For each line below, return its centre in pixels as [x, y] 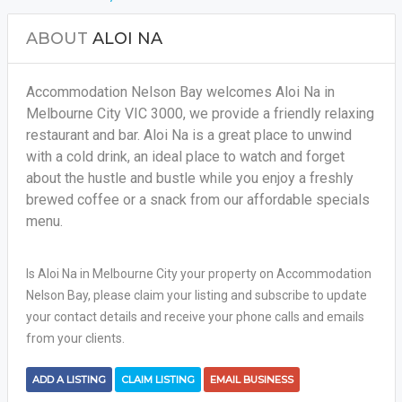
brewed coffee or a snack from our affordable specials [197, 200]
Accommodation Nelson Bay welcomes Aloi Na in [180, 92]
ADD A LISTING [69, 380]
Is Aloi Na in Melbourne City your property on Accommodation [198, 274]
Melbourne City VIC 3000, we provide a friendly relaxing [200, 114]
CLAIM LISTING [157, 380]
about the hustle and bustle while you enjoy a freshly [189, 178]
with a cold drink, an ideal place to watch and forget [185, 157]
